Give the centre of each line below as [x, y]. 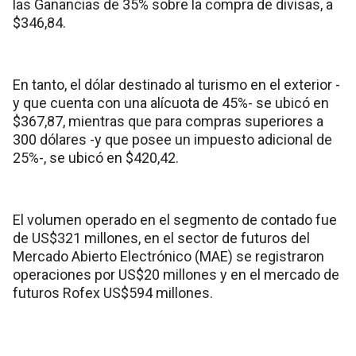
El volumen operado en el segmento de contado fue [175, 219]
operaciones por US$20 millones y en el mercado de [176, 274]
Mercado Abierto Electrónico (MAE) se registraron [168, 256]
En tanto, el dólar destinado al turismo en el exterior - [176, 84]
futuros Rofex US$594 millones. [113, 292]
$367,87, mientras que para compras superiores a [168, 121]
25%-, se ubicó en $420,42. [96, 157]
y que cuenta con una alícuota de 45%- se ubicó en [171, 103]
